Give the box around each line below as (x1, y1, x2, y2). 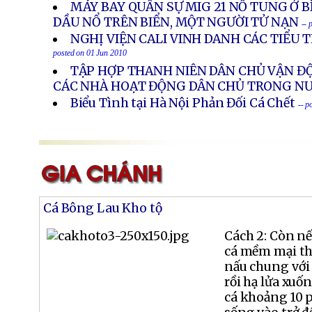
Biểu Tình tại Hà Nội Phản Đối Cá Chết (70, 95, 295, 111)
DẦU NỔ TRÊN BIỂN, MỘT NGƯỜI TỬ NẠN (53, 15, 299, 30)
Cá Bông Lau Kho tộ (43, 201, 162, 217)
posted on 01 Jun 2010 (53, 48, 127, 63)
